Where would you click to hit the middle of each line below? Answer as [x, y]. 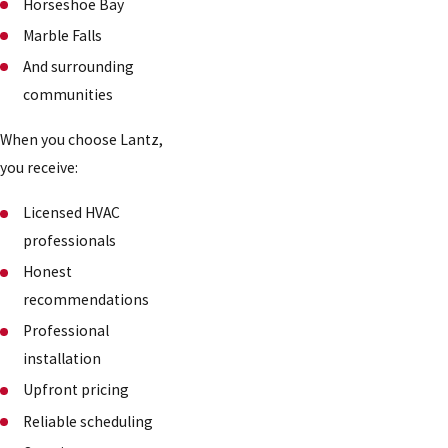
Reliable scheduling [88, 421]
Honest [48, 272]
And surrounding [79, 66]
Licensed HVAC [72, 213]
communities [68, 94]
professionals [70, 241]
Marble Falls [63, 35]
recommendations [86, 300]
